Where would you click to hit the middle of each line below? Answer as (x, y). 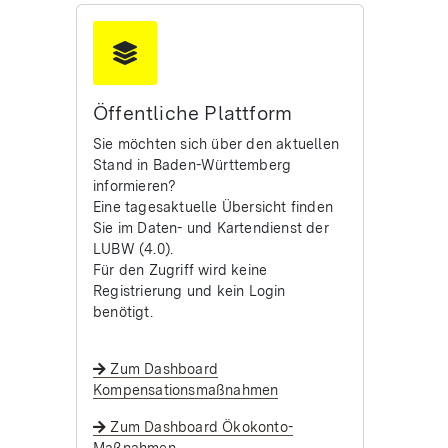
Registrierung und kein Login (189, 290)
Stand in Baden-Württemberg (192, 164)
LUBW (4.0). (133, 248)
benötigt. (123, 311)
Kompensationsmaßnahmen (186, 389)
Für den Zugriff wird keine (180, 269)
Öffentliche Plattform (193, 113)
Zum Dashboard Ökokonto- (200, 426)
